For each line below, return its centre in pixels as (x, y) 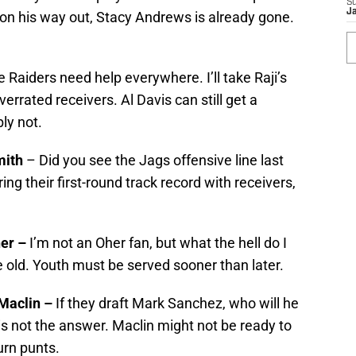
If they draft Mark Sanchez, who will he (177, 304)
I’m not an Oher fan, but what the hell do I (158, 243)
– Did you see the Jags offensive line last (153, 161)
